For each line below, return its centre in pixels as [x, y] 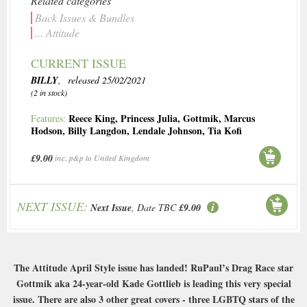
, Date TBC [154, 207]
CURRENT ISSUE [78, 63]
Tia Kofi [225, 131]
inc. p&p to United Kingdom [102, 158]
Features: [50, 118]
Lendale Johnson [167, 131]
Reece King [92, 118]
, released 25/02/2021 [102, 80]
